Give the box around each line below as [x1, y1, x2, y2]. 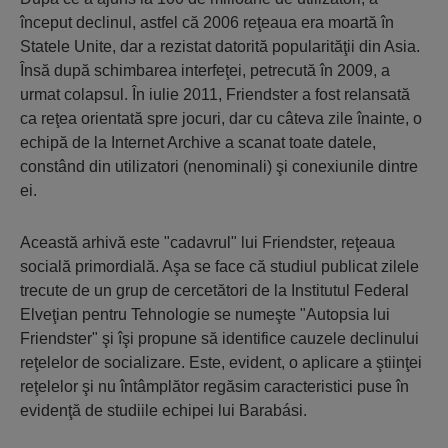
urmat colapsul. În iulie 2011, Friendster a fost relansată [20, 85, 410, 103]
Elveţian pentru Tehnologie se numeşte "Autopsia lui [20, 305, 390, 323]
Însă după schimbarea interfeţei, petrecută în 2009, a [20, 61, 390, 79]
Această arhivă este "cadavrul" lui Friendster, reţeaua [20, 233, 395, 251]
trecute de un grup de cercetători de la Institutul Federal [20, 281, 409, 299]
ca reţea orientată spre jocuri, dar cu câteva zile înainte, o [20, 109, 422, 127]
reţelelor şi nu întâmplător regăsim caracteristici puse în [20, 377, 409, 395]
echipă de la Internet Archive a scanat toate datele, [20, 133, 376, 151]
